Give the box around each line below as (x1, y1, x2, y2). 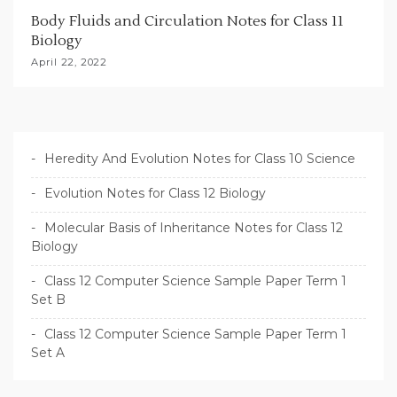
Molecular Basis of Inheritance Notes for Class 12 (44, 220, 343, 237)
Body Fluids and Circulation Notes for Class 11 (31, 12, 344, 31)
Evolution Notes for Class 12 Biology (44, 185, 266, 202)
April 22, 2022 (31, 56, 107, 69)
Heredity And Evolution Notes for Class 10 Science (44, 151, 355, 167)
